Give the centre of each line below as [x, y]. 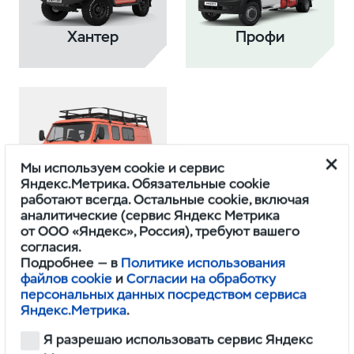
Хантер [93, 36]
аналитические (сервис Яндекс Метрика [151, 215]
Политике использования [203, 263]
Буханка [93, 204]
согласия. [51, 247]
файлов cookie [67, 279]
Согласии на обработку [201, 279]
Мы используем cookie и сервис [123, 168]
